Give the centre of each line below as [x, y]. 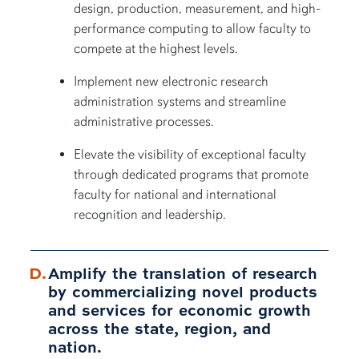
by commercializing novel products [183, 292]
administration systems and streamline [180, 102]
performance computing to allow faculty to [193, 29]
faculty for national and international [175, 195]
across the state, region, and [160, 329]
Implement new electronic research [171, 82]
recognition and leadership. [150, 215]
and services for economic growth [180, 310]
